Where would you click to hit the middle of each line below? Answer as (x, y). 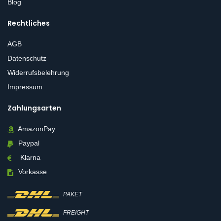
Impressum (25, 87)
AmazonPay (35, 129)
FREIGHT (76, 213)
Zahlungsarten (34, 108)
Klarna (27, 158)
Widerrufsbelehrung (39, 73)
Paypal (28, 143)
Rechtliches (29, 23)
